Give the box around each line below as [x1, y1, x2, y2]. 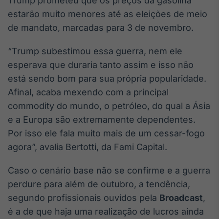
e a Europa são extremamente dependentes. [8, 114, 196, 125]
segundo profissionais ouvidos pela [8, 193, 159, 203]
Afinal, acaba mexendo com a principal [8, 87, 169, 97]
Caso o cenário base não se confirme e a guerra [8, 165, 210, 175]
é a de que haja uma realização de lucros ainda [8, 206, 204, 217]
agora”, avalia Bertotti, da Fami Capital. [8, 142, 167, 152]
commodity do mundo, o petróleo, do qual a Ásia [8, 101, 210, 111]
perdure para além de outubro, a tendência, [8, 179, 190, 189]
